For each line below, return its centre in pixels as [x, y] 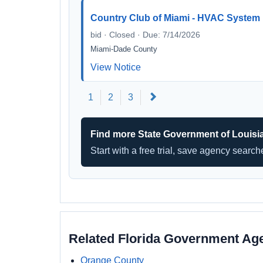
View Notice [116, 67]
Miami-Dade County [124, 49]
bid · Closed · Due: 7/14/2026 [145, 35]
